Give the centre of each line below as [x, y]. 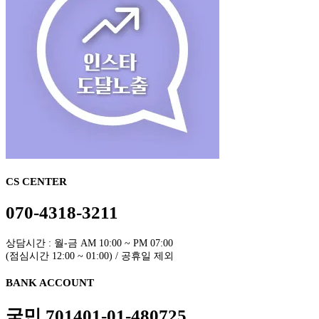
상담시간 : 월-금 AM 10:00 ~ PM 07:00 [89, 244]
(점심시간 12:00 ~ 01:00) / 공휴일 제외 [90, 256]
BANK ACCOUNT [50, 283]
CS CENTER [36, 181]
